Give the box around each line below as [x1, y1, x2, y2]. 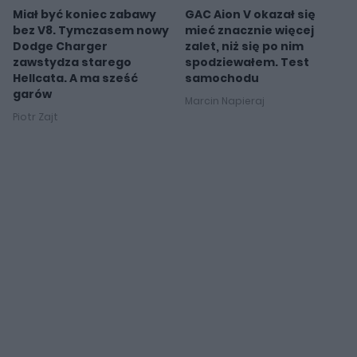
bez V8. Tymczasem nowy [13, 22, 169, 38]
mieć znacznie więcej [185, 22, 314, 38]
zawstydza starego [13, 53, 131, 70]
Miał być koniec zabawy [13, 6, 156, 22]
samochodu [185, 69, 259, 86]
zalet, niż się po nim [185, 37, 304, 54]
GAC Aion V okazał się [185, 6, 316, 22]
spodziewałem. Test [185, 53, 309, 70]
